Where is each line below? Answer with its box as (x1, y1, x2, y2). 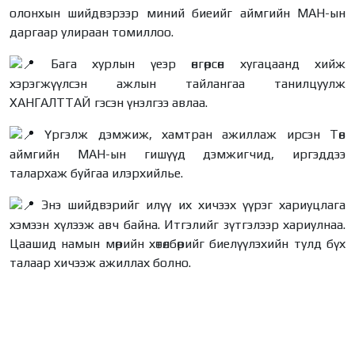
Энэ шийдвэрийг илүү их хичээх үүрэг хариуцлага (35, 197, 345, 213)
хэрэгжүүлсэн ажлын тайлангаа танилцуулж (10, 76, 345, 92)
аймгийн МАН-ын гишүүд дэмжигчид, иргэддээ (10, 147, 345, 162)
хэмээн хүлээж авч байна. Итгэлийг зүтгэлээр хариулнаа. (10, 217, 345, 233)
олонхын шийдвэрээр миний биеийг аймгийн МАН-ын (10, 6, 345, 21)
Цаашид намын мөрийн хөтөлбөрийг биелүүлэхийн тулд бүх (10, 236, 345, 252)
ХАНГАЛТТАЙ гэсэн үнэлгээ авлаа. (10, 95, 208, 111)
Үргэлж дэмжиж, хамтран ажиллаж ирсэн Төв (35, 127, 345, 143)
